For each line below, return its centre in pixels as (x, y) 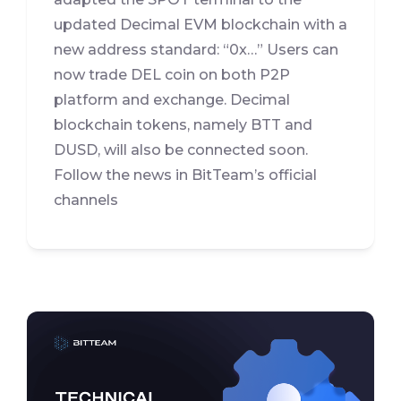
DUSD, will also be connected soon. (181, 149)
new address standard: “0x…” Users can (196, 49)
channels (86, 200)
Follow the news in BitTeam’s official (185, 175)
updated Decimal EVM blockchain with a (200, 24)
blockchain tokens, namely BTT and (183, 124)
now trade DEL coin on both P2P (172, 74)
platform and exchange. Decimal (172, 99)
